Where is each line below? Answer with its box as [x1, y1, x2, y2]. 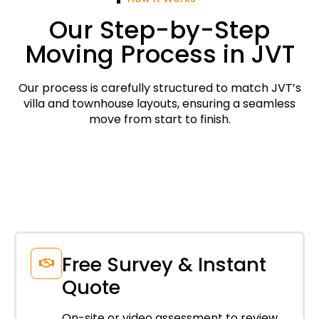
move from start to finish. [88, 110, 231, 127]
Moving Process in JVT [24, 36, 295, 71]
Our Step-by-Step [49, 12, 270, 47]
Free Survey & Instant [62, 251, 266, 278]
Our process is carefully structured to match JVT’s [18, 79, 301, 96]
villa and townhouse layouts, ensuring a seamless [23, 95, 296, 112]
